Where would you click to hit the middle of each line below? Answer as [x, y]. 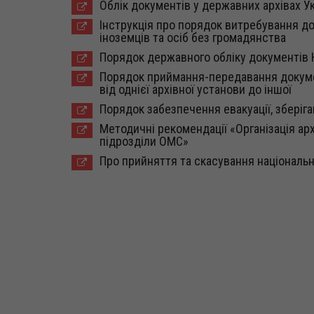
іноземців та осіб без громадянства [193, 37]
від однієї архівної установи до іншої [196, 89]
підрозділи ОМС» [144, 141]
